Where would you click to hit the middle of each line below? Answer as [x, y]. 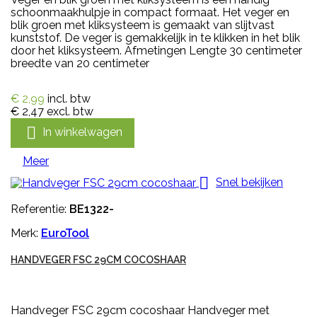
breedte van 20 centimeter [80, 63]
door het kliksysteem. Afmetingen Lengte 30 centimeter [158, 50]
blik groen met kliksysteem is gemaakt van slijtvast [143, 25]
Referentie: [40, 209]
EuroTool [65, 233]
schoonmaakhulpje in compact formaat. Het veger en [150, 12]
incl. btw [69, 98]
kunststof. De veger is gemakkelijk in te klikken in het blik [155, 38]
